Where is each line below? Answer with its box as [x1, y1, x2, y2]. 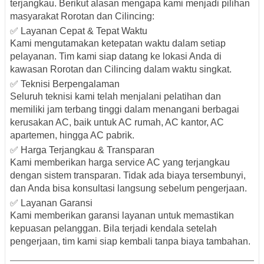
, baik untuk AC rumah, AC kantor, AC [69, 117, 224, 127]
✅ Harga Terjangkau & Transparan [10, 144, 154, 155]
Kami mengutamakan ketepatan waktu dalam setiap [10, 38, 226, 48]
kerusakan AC [10, 117, 69, 127]
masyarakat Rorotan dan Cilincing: [10, 11, 154, 21]
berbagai [202, 104, 239, 114]
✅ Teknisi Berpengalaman [10, 78, 120, 89]
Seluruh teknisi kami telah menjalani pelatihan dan [10, 91, 221, 101]
